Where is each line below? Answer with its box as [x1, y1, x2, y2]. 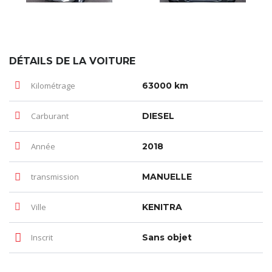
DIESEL [142, 110, 174, 121]
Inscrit [29, 231, 53, 243]
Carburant [29, 110, 69, 121]
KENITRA [142, 201, 182, 212]
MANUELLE [142, 171, 192, 182]
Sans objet [142, 231, 192, 243]
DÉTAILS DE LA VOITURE [9, 55, 135, 67]
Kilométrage [29, 80, 75, 91]
